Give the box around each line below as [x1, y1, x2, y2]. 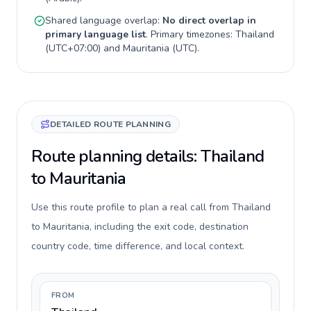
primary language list [45, 28, 146, 41]
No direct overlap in [162, 14, 256, 27]
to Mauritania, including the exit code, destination [31, 220, 249, 233]
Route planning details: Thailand [31, 145, 264, 167]
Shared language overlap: [45, 14, 162, 27]
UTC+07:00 [49, 42, 98, 55]
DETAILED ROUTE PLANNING [50, 119, 171, 130]
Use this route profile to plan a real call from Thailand [31, 201, 271, 214]
